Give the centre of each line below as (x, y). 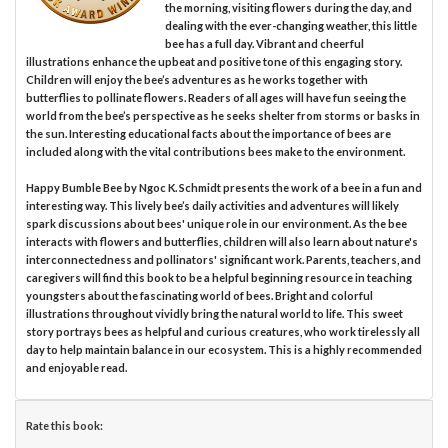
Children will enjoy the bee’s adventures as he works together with (197, 79)
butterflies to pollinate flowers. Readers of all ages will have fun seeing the (216, 97)
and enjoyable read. (76, 367)
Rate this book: (64, 425)
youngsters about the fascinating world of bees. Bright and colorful (199, 295)
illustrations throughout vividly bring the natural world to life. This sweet (214, 313)
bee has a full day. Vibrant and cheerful (264, 43)
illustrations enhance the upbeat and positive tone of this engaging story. (214, 61)
